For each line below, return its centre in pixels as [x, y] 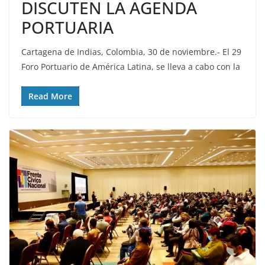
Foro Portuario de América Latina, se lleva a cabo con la [131, 66]
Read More [50, 96]
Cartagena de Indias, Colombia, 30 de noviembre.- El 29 [131, 51]
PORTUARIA [67, 27]
